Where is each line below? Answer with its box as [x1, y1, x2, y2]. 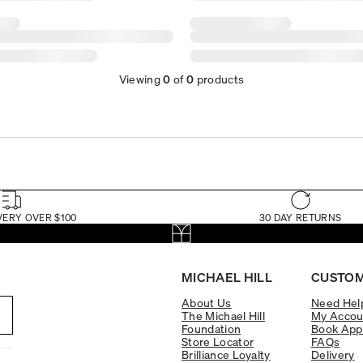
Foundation [181, 320, 241, 335]
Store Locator [181, 333, 254, 348]
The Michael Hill [181, 307, 266, 322]
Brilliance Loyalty [181, 346, 271, 361]
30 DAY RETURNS [258, 211, 342, 224]
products [194, 70, 245, 86]
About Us [181, 294, 232, 310]
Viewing [118, 70, 164, 86]
